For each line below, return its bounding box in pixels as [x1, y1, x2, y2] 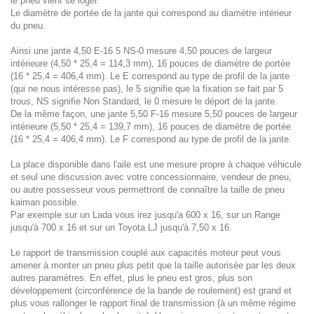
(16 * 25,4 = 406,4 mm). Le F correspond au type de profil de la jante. [11, 134, 292, 144]
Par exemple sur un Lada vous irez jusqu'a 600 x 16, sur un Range [11, 210, 280, 220]
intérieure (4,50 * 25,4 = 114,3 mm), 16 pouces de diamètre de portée [11, 58, 290, 69]
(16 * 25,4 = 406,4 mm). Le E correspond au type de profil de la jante [11, 71, 289, 81]
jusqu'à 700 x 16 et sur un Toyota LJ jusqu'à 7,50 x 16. [11, 222, 232, 233]
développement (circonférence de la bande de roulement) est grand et [11, 285, 292, 296]
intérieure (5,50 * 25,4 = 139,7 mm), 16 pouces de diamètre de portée [11, 121, 291, 132]
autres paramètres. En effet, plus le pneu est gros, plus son [11, 273, 252, 283]
